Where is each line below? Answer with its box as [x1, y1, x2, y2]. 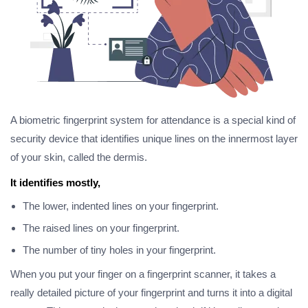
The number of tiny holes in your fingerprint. [23, 244, 216, 256]
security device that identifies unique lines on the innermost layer [10, 133, 298, 145]
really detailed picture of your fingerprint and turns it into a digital [10, 287, 292, 299]
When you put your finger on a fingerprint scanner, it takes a [10, 268, 276, 280]
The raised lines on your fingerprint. [23, 222, 179, 234]
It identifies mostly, [10, 177, 100, 189]
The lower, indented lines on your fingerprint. [23, 200, 219, 212]
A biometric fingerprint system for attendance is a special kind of [10, 114, 296, 126]
